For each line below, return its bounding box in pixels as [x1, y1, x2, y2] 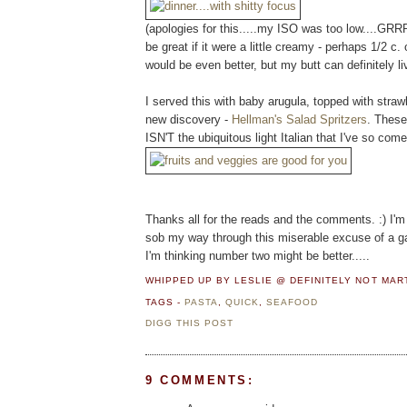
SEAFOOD [266, 297, 319, 308]
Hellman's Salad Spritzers [232, 112, 367, 126]
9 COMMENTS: [145, 373, 254, 388]
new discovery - [145, 112, 232, 126]
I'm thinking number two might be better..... [145, 248, 370, 263]
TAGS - [145, 297, 185, 308]
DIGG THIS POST [145, 317, 234, 328]
